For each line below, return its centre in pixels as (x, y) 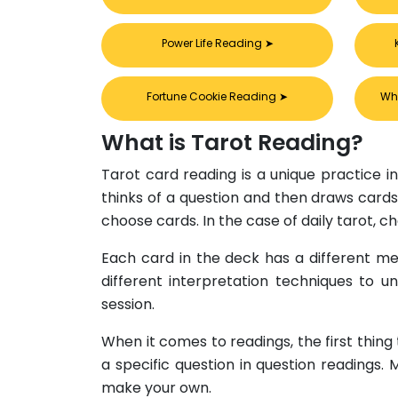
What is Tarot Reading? (232, 143)
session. (128, 305)
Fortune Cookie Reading (213, 97)
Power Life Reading (213, 44)
